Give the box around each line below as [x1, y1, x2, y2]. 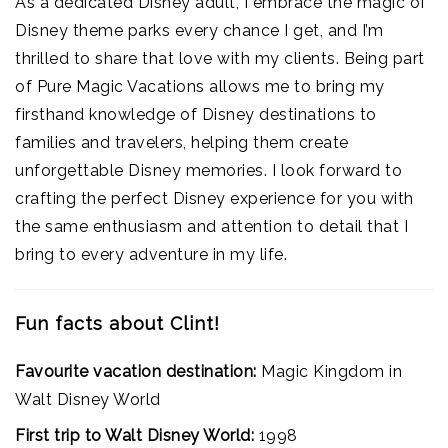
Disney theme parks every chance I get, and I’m [15, 21, 383, 40]
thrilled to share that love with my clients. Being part [15, 49, 425, 68]
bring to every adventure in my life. [15, 245, 287, 264]
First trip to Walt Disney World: [15, 426, 254, 445]
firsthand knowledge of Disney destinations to [15, 105, 377, 124]
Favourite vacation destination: [15, 362, 261, 381]
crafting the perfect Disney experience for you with [15, 189, 414, 208]
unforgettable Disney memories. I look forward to [15, 161, 402, 180]
